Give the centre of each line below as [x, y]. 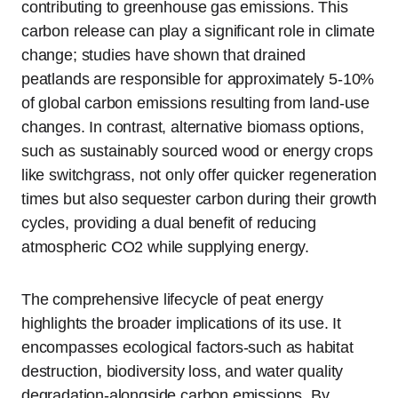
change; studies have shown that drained [163, 55]
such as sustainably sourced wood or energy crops [197, 151]
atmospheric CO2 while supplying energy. [165, 247]
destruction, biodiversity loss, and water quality [183, 371]
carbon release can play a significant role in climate [198, 31]
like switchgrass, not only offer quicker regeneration [199, 175]
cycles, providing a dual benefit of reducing [169, 223]
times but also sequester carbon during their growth [199, 199]
